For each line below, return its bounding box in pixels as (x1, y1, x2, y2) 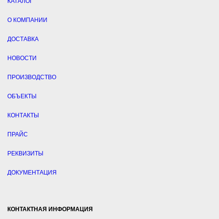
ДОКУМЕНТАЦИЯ (7, 169, 57, 176)
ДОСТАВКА (7, 36, 39, 43)
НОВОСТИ (7, 55, 37, 62)
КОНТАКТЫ (7, 112, 39, 119)
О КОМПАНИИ (7, 17, 47, 24)
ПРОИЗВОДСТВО (7, 74, 56, 81)
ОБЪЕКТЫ (7, 93, 37, 100)
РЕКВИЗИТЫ (7, 150, 44, 157)
